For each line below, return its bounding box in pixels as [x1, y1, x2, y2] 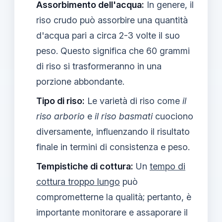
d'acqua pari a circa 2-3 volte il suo [36, 30, 180, 41]
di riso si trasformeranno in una [36, 60, 162, 71]
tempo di [150, 161, 185, 171]
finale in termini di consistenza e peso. [36, 141, 190, 152]
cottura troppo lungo [36, 176, 120, 187]
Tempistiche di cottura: [36, 161, 133, 171]
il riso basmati [95, 111, 153, 121]
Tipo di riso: [36, 95, 85, 106]
